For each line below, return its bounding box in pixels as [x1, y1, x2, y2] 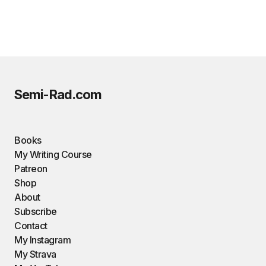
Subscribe [14, 205, 57, 217]
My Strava [14, 248, 56, 260]
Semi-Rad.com [14, 87, 102, 102]
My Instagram [14, 234, 71, 246]
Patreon [14, 163, 47, 175]
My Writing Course [14, 148, 92, 160]
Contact [14, 220, 47, 232]
